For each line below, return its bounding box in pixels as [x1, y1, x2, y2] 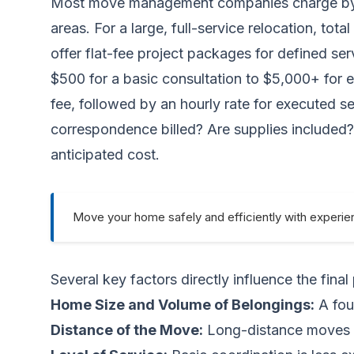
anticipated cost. [51, 146, 160, 163]
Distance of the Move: [51, 322, 203, 338]
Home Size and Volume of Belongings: [51, 296, 314, 313]
